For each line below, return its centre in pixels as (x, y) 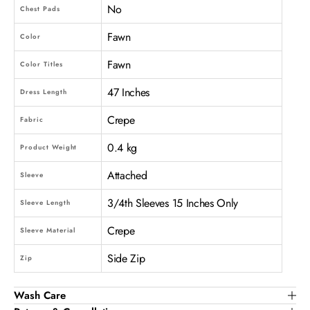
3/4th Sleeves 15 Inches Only (173, 203)
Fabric (32, 119)
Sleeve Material (48, 230)
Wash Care (40, 295)
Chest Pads (40, 9)
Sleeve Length (45, 202)
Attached (127, 175)
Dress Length (44, 92)
